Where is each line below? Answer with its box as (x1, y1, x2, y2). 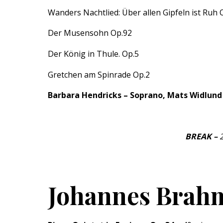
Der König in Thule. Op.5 (48, 48, 139, 59)
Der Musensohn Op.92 (48, 27, 132, 39)
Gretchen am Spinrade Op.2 (48, 69, 150, 80)
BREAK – (185, 131, 220, 142)
